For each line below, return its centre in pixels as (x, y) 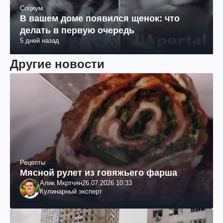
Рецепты (33, 162)
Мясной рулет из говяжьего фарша (99, 172)
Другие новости (57, 64)
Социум (31, 8)
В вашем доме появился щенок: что (100, 18)
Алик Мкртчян (61, 183)
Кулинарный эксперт (71, 191)
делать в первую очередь (77, 30)
